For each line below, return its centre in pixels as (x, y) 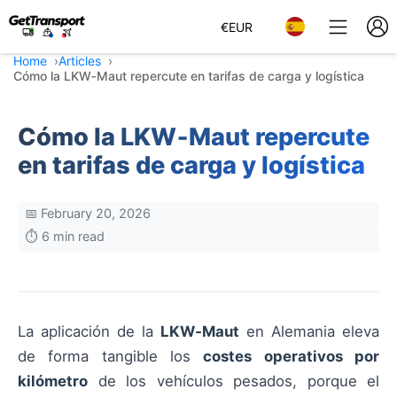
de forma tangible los (111, 356)
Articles (80, 61)
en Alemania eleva (309, 331)
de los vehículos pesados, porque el (234, 381)
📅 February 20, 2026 (88, 213)
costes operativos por (292, 356)
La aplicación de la (89, 331)
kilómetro (53, 381)
